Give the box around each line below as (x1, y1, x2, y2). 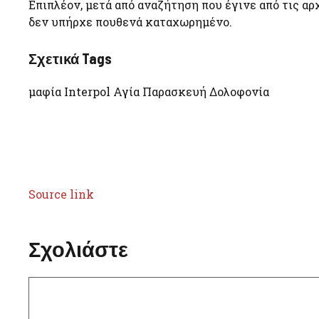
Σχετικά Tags (28, 50, 112, 68)
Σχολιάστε (28, 236, 128, 262)
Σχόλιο (28, 277, 66, 293)
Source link (28, 187, 94, 202)
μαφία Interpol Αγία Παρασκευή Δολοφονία (28, 84, 269, 100)
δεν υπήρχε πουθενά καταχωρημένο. (28, 14, 232, 30)
